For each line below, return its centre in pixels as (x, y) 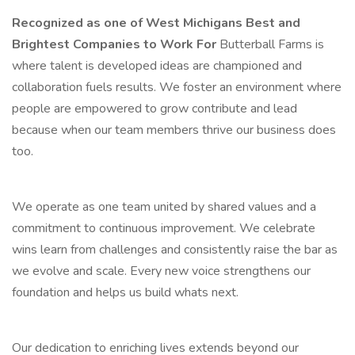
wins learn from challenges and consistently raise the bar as (175, 250)
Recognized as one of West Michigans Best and (156, 23)
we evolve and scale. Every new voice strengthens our (161, 271)
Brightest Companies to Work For (116, 44)
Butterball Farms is (272, 44)
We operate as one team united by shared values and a (164, 207)
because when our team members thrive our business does (174, 130)
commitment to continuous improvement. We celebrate (164, 228)
